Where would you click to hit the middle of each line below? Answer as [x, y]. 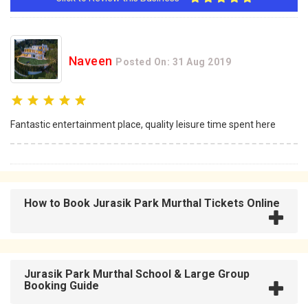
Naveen [90, 61]
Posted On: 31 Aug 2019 [173, 62]
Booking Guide [62, 286]
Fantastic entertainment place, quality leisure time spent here [143, 125]
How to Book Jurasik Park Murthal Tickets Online [152, 203]
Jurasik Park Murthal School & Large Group [137, 274]
